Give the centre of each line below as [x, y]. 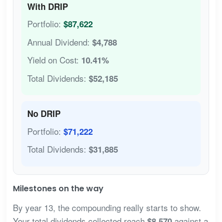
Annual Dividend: [59, 42]
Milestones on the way [58, 188]
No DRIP [44, 114]
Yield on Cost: [54, 60]
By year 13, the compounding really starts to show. [107, 207]
